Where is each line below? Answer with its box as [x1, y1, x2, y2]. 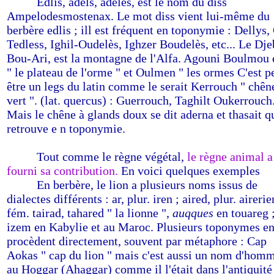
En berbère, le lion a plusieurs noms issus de [37, 178, 257, 191]
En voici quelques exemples [118, 164, 260, 177]
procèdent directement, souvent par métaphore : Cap [7, 234, 267, 248]
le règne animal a [184, 150, 273, 163]
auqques [172, 206, 213, 220]
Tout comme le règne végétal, [37, 150, 184, 163]
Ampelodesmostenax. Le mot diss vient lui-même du [7, 9, 270, 23]
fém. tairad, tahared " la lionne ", [7, 206, 172, 220]
